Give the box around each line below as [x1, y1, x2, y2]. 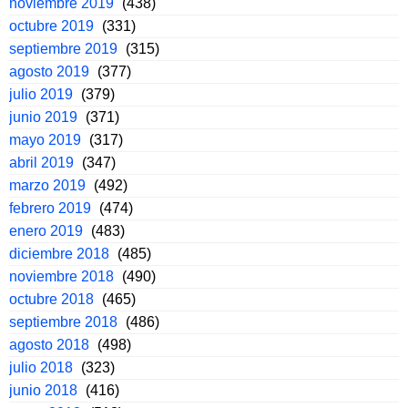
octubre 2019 [9, 18, 94, 35]
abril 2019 [9, 155, 74, 171]
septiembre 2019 [9, 41, 117, 57]
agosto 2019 [9, 64, 89, 80]
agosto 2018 [9, 337, 89, 353]
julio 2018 [9, 360, 73, 376]
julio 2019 [9, 87, 73, 103]
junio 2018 [9, 382, 77, 399]
